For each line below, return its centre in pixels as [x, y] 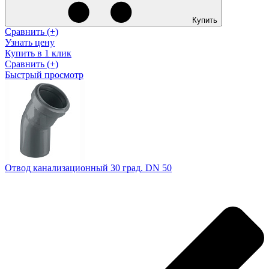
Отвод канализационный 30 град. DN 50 [88, 168]
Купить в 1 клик [38, 53]
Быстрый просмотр [44, 74]
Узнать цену [30, 42]
